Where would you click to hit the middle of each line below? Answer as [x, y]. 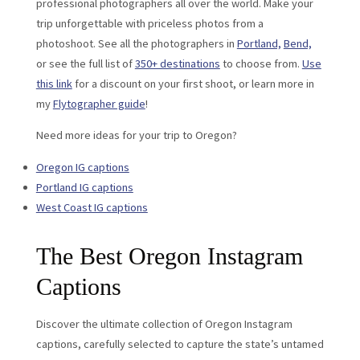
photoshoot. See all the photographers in [136, 43]
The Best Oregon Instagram [169, 257]
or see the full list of [85, 63]
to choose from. [261, 63]
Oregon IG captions [82, 167]
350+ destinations [177, 63]
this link [54, 83]
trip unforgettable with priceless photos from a [149, 23]
